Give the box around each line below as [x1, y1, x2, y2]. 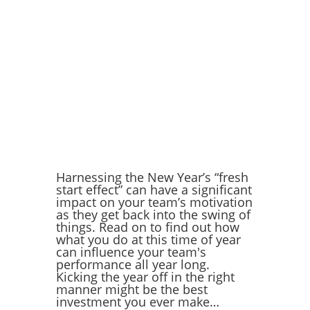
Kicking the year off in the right [55, 268, 235, 285]
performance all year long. [55, 255, 210, 273]
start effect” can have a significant [55, 181, 252, 198]
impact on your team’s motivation [55, 193, 253, 210]
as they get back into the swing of [55, 206, 250, 223]
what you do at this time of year [55, 230, 241, 248]
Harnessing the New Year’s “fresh [55, 168, 248, 185]
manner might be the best [55, 280, 208, 298]
